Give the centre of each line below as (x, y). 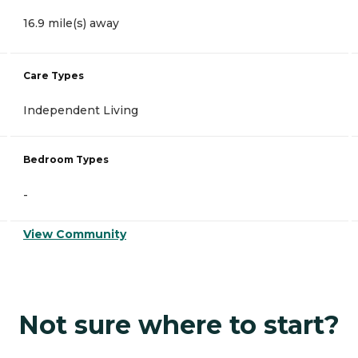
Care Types (54, 76)
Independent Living (81, 111)
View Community (75, 235)
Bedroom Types (66, 160)
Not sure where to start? (179, 325)
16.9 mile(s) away (71, 24)
